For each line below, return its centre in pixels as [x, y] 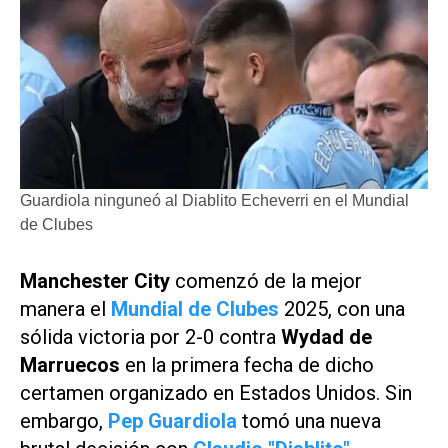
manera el [65, 308]
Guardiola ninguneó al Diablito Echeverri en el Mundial [214, 200]
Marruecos [70, 364]
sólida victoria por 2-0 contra [150, 336]
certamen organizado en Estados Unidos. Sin [216, 392]
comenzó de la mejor [266, 280]
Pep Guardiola [172, 420]
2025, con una [342, 308]
